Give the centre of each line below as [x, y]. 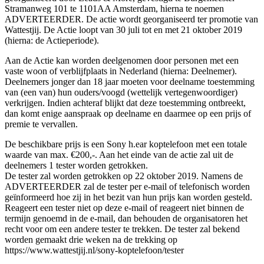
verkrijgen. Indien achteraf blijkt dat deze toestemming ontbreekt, [125, 103]
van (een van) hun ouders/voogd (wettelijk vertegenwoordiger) [121, 92]
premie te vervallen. [41, 124]
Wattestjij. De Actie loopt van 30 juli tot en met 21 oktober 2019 [123, 29]
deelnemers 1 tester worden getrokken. [77, 165]
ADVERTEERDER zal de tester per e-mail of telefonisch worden [127, 186]
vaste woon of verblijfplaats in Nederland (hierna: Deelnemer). [121, 71]
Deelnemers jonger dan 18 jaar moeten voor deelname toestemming [130, 81]
